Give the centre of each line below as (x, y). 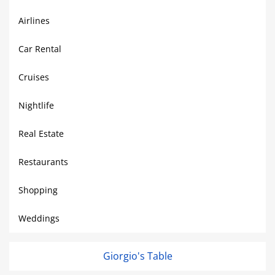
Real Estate (41, 134)
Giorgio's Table (137, 256)
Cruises (34, 77)
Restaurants (43, 162)
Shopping (38, 190)
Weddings (39, 218)
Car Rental (40, 49)
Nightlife (36, 105)
